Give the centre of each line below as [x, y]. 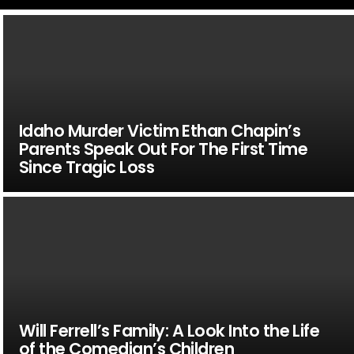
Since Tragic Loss [87, 167]
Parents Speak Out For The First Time [163, 149]
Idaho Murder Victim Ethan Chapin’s [160, 130]
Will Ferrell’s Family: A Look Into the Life [169, 330]
